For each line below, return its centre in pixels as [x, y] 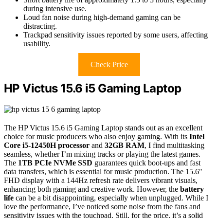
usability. [37, 43]
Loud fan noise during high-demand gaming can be [102, 17]
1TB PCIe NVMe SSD [55, 163]
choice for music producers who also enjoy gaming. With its [97, 136]
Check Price [109, 64]
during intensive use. [55, 8]
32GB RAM [125, 145]
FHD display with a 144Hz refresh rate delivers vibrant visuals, [101, 180]
